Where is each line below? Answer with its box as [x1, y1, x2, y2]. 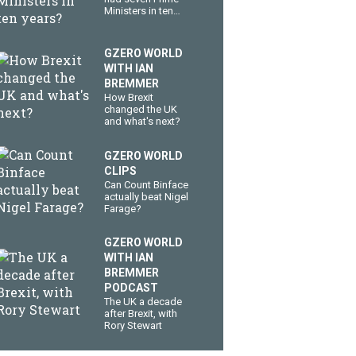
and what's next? [104, 115, 180, 127]
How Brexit [104, 91, 153, 103]
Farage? [104, 202, 141, 215]
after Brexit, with [104, 308, 177, 319]
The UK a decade [104, 296, 182, 308]
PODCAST [104, 281, 158, 294]
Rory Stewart [104, 319, 162, 331]
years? [104, 16, 134, 29]
